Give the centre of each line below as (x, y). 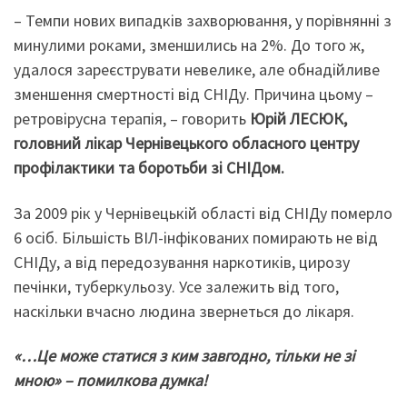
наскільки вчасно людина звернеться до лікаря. (184, 311)
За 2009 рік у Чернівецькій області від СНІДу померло (203, 213)
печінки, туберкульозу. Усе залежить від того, (176, 286)
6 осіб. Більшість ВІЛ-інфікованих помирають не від (196, 237)
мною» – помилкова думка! (110, 381)
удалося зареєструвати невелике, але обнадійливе (197, 70)
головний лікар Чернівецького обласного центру (186, 144)
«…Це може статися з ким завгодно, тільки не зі (184, 356)
